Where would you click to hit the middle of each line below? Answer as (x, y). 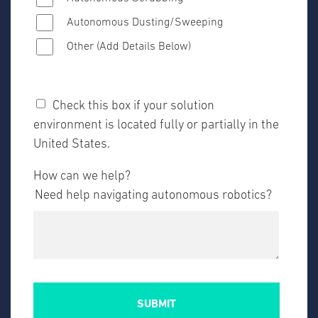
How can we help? (82, 176)
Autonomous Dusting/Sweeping (145, 22)
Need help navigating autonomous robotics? (153, 195)
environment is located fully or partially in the (156, 125)
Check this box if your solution (133, 106)
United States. (72, 144)
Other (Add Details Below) (129, 46)
